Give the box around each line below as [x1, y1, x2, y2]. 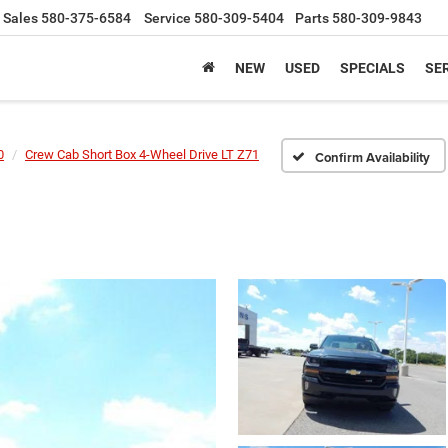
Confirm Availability [314, 147, 430, 167]
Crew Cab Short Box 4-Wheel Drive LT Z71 [25, 147, 259, 162]
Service [144, 10, 191, 27]
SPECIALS [340, 60, 405, 77]
